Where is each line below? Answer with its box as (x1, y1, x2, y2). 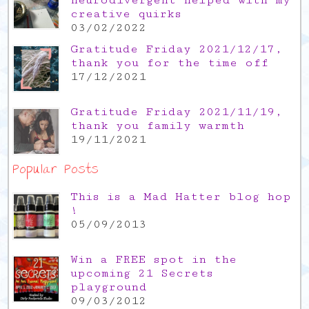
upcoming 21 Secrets (70, 266, 214, 281)
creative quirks (70, 7, 182, 21)
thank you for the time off (70, 56, 269, 70)
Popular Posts (12, 158, 99, 184)
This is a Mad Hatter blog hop (70, 190, 292, 204)
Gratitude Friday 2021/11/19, (70, 105, 283, 119)
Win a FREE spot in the (70, 252, 237, 267)
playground (70, 280, 148, 295)
